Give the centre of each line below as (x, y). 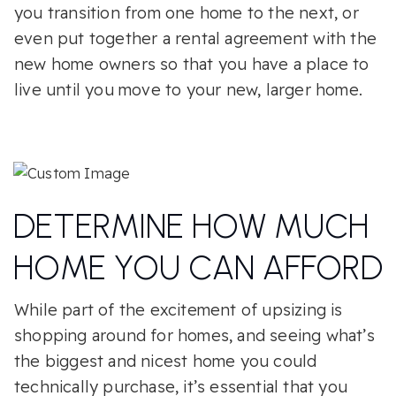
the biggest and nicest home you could (166, 362)
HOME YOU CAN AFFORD (198, 268)
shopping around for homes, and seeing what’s (194, 336)
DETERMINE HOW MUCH (191, 227)
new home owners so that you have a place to (192, 65)
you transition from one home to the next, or (187, 13)
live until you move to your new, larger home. (189, 90)
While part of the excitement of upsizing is (179, 310)
